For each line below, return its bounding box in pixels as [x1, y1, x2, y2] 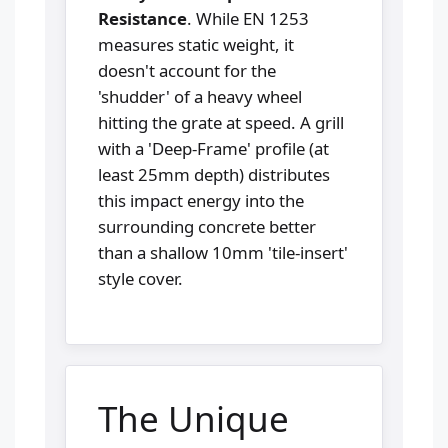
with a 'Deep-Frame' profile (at [98, 136, 329, 160]
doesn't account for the [98, 58, 276, 82]
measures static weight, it [98, 32, 294, 56]
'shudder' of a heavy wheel [98, 84, 302, 108]
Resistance [98, 6, 187, 30]
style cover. [98, 266, 183, 290]
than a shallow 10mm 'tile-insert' [98, 240, 348, 264]
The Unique [98, 394, 289, 442]
